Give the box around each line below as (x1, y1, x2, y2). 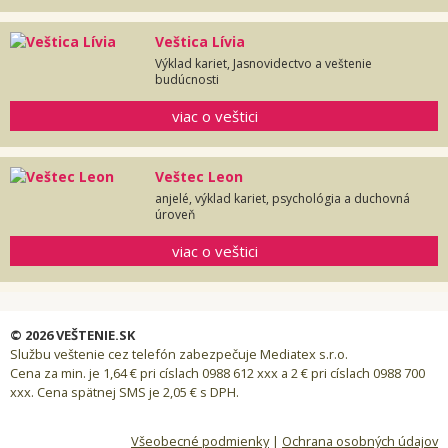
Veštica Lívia (155, 32, 245, 52)
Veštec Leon (155, 167, 243, 187)
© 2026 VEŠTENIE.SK (10, 326, 135, 345)
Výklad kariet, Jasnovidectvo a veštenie (155, 55, 372, 73)
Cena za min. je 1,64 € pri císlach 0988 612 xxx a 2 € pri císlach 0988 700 (10, 364, 425, 383)
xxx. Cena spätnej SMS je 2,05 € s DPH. (10, 383, 239, 402)
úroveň (155, 206, 195, 224)
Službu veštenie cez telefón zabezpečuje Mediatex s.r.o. (10, 345, 348, 364)
